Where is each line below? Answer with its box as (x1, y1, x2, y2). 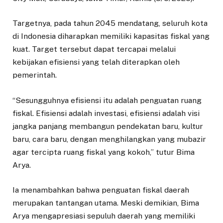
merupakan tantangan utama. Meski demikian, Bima (12, 198, 199, 208)
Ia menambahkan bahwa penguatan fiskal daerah (12, 185, 189, 195)
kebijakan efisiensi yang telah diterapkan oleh (12, 57, 180, 67)
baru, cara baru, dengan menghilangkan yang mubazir (12, 134, 206, 144)
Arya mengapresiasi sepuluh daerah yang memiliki (12, 211, 195, 221)
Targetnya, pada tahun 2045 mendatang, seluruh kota (12, 18, 208, 28)
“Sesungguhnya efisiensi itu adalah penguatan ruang (12, 95, 202, 105)
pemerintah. (12, 70, 57, 80)
